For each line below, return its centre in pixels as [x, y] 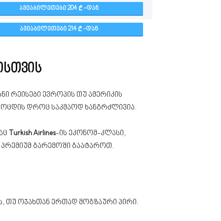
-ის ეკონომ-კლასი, [91, 133]
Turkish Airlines [32, 133]
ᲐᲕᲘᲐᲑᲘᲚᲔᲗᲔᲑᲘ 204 [49, 9]
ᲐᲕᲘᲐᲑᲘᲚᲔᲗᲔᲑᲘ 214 [49, 29]
